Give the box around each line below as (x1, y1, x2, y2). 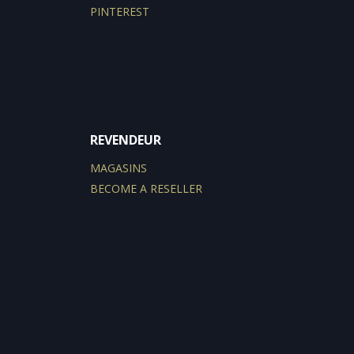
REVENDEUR (90, 131, 162, 149)
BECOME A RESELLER (90, 181, 203, 197)
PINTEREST (90, 4, 150, 20)
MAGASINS (90, 160, 148, 176)
